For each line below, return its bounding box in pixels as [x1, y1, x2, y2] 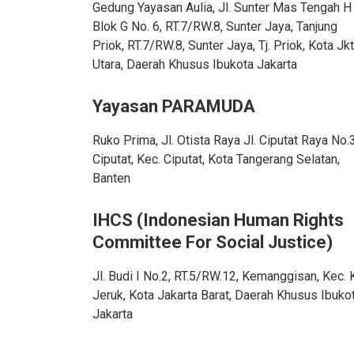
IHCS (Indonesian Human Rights [92, 210, 344, 230]
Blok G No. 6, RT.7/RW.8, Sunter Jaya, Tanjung [92, 19, 337, 34]
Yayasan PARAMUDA [92, 96, 255, 116]
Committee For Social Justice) [92, 232, 333, 252]
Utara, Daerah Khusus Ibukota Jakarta [92, 57, 297, 72]
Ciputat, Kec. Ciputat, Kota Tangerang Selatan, [92, 152, 340, 167]
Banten [92, 171, 130, 186]
